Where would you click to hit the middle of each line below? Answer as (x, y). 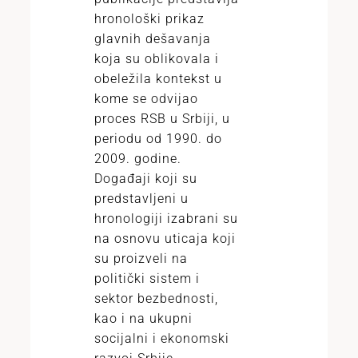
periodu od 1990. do (158, 139)
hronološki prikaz (149, 19)
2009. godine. (138, 159)
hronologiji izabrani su (166, 219)
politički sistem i (147, 278)
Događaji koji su (146, 179)
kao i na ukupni (143, 318)
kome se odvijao (146, 99)
